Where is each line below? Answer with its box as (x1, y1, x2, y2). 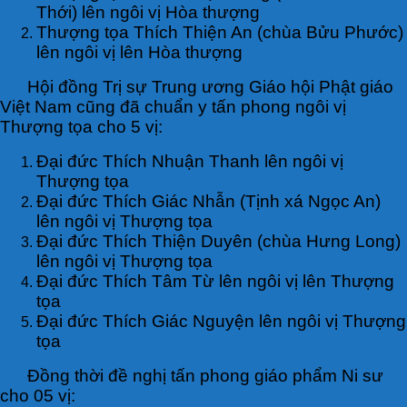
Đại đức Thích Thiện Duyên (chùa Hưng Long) (36, 231, 401, 251)
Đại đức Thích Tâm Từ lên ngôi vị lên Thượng (36, 271, 394, 291)
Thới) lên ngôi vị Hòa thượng (36, 2, 260, 22)
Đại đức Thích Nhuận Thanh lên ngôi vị (36, 151, 343, 171)
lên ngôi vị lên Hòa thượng (36, 42, 243, 62)
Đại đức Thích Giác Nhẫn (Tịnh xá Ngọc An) (36, 191, 381, 211)
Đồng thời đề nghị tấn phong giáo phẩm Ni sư (27, 365, 383, 385)
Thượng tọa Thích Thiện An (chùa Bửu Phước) (36, 22, 403, 42)
